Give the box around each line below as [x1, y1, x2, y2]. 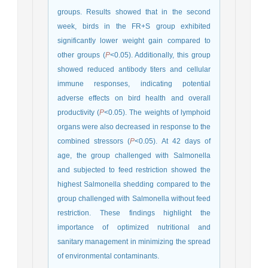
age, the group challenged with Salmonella [57, 151, 211, 160]
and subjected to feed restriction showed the [57, 165, 211, 174]
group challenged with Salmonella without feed [57, 194, 211, 203]
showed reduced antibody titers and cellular [57, 65, 211, 74]
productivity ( [57, 108, 100, 117]
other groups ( [57, 50, 105, 59]
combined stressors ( [57, 136, 130, 145]
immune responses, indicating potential [57, 79, 211, 88]
